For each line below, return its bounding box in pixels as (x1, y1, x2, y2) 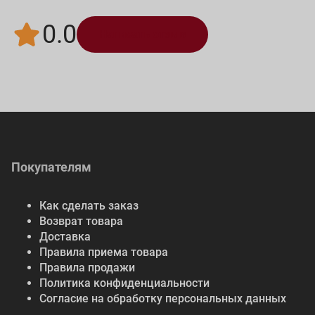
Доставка (39, 230, 91, 244)
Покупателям (11, 160, 91, 175)
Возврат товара (39, 214, 123, 229)
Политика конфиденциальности (39, 276, 210, 290)
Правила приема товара (39, 245, 168, 259)
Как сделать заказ (39, 199, 139, 213)
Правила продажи (39, 261, 135, 275)
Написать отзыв (99, 27, 186, 41)
